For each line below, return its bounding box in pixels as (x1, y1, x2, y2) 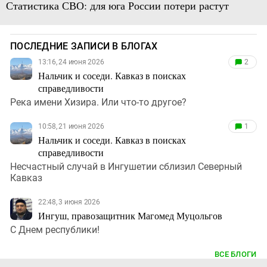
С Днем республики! (10, 224, 100, 236)
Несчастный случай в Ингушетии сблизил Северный (10, 161, 242, 173)
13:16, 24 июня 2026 (38, 58, 104, 67)
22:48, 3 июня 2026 (38, 198, 100, 207)
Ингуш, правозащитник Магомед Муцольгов (38, 209, 222, 222)
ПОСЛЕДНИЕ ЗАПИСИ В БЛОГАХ (10, 41, 158, 52)
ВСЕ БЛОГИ (215, 250, 257, 259)
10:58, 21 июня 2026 (38, 122, 104, 131)
